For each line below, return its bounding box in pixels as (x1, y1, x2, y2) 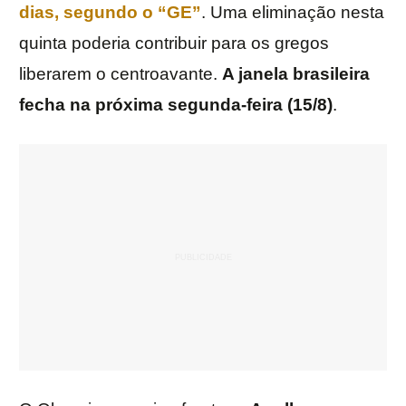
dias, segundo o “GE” (19, 3, 201, 23)
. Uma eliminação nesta (201, 3, 384, 23)
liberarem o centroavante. (19, 64, 222, 84)
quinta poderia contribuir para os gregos (19, 34, 329, 53)
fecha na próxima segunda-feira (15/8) (19, 95, 333, 115)
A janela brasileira (222, 64, 370, 84)
